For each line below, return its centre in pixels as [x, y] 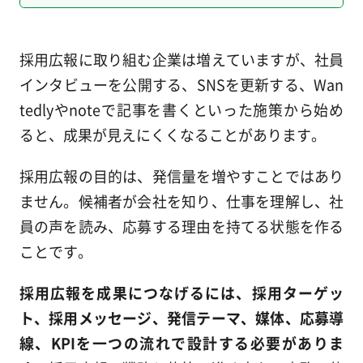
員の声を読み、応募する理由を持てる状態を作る [181, 226]
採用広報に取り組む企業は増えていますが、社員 [181, 59]
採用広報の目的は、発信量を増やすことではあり [181, 175]
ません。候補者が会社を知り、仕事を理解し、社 [181, 201]
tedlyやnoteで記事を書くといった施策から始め [181, 109]
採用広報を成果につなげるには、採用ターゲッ [181, 292]
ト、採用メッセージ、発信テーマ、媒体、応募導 [181, 317]
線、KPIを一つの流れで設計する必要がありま [181, 342]
